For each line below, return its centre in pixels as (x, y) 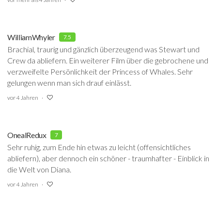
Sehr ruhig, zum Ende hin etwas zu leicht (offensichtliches (99, 147)
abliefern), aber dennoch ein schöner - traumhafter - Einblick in (108, 158)
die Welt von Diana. (39, 169)
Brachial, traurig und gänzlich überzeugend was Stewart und (103, 49)
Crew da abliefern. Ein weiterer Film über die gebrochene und (108, 60)
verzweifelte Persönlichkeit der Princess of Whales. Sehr (100, 71)
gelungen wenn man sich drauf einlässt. (69, 83)
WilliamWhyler (31, 37)
